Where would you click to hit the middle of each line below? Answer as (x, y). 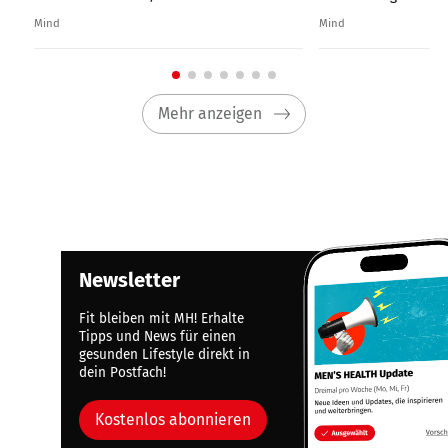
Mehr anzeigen (210, 114)
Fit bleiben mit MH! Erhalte (162, 318)
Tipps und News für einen (158, 336)
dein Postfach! (123, 372)
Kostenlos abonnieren (173, 420)
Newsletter (130, 279)
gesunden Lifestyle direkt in (165, 354)
